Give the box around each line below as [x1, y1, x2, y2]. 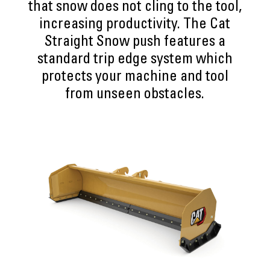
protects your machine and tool [41, 71, 228, 85]
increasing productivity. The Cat [39, 18, 231, 33]
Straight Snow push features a [44, 36, 225, 50]
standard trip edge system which [37, 53, 233, 67]
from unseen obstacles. [65, 88, 205, 102]
